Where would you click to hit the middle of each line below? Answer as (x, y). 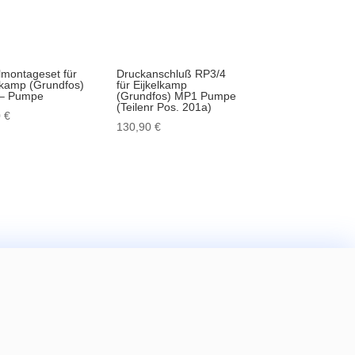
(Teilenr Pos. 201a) (164, 107)
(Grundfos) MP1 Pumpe (176, 96)
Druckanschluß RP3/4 (171, 74)
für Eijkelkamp (151, 85)
